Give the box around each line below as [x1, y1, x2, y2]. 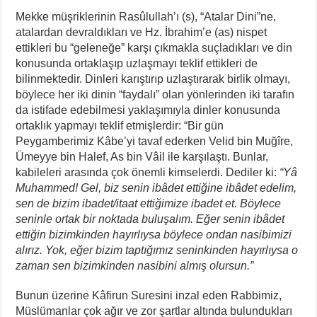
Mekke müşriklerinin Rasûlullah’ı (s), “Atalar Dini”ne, [16, 10, 277, 23]
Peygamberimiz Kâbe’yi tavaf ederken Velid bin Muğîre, [16, 134, 294, 147]
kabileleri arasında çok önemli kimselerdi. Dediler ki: [16, 166, 280, 178]
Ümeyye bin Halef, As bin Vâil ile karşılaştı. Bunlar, [16, 150, 269, 163]
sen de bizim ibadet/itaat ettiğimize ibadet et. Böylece [16, 197, 282, 209]
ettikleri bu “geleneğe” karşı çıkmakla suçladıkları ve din [16, 41, 293, 54]
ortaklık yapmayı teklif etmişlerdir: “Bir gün [16, 119, 224, 132]
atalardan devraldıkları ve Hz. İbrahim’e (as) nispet [16, 25, 267, 38]
